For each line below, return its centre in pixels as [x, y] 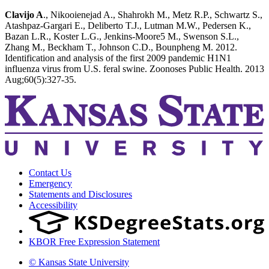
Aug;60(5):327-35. [41, 80]
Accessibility [53, 205]
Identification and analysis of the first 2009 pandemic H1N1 [118, 58]
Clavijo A [24, 15]
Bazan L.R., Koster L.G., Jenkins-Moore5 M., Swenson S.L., [122, 37]
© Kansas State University [79, 262]
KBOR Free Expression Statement [94, 242]
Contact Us [50, 173]
